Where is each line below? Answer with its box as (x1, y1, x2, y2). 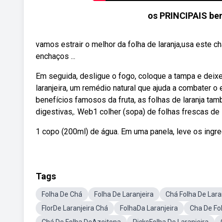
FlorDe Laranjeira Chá (42, 204, 108, 212)
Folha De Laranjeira (94, 190, 154, 198)
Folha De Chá (42, 190, 82, 198)
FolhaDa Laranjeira (120, 204, 178, 212)
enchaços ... (36, 52, 75, 61)
